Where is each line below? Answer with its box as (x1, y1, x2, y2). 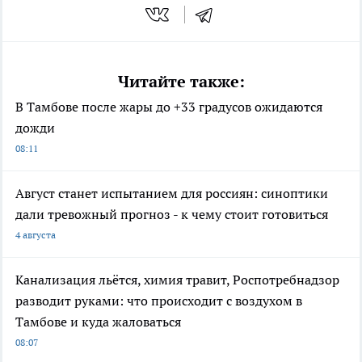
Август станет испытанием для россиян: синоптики (15, 185, 328, 202)
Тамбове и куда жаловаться (15, 314, 181, 330)
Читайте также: (117, 71, 245, 93)
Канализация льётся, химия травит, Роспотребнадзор (15, 271, 339, 288)
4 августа (15, 229, 56, 242)
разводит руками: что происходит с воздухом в (15, 293, 302, 309)
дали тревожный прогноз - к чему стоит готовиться (15, 206, 328, 223)
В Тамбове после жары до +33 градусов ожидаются (15, 99, 322, 116)
